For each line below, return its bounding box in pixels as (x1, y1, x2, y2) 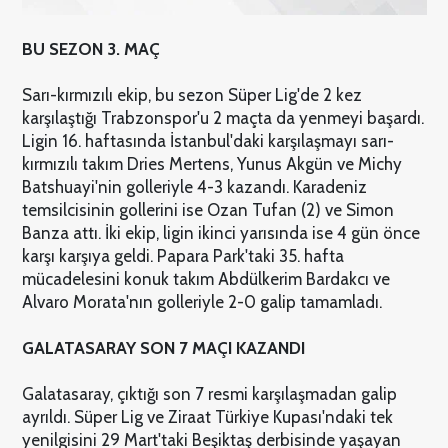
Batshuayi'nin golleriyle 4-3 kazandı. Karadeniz (21, 176, 367, 197)
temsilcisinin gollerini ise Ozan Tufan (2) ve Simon (21, 199, 394, 220)
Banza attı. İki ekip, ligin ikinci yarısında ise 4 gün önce (21, 222, 420, 243)
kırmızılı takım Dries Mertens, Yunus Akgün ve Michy (21, 153, 402, 174)
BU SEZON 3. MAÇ (21, 38, 160, 59)
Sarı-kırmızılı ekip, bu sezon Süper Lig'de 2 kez (21, 84, 362, 105)
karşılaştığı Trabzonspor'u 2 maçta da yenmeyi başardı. (21, 107, 424, 128)
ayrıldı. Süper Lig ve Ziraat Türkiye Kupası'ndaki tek (21, 406, 393, 427)
